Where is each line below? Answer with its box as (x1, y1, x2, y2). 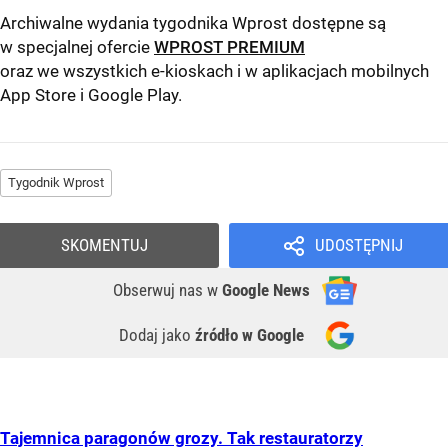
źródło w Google (195, 325, 304, 346)
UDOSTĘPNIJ (314, 235, 403, 256)
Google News (222, 280, 310, 301)
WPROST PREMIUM (154, 37, 305, 58)
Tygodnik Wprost (8, 175, 104, 191)
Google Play (88, 85, 178, 106)
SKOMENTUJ (61, 235, 148, 256)
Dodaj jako (119, 325, 195, 346)
